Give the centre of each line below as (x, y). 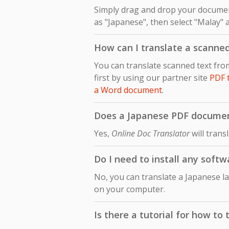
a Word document (128, 90)
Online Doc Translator (151, 134)
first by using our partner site (152, 78)
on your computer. (130, 189)
